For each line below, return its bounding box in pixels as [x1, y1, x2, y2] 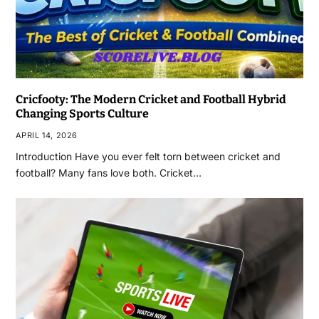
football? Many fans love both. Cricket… [15, 167, 202, 179]
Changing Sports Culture [15, 107, 149, 121]
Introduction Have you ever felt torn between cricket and [15, 150, 281, 163]
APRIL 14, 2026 [15, 130, 78, 141]
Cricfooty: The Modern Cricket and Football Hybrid [15, 93, 286, 107]
